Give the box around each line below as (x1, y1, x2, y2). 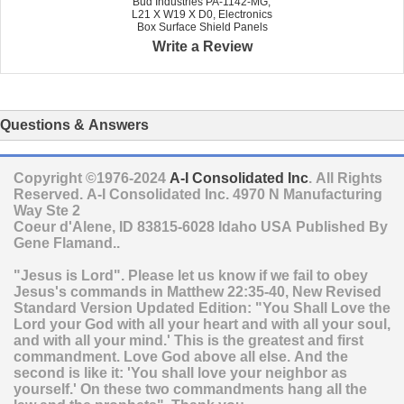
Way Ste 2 (14, 202, 80, 218)
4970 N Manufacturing (233, 186, 382, 202)
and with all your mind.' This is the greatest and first (14, 332, 363, 348)
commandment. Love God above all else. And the (14, 348, 348, 364)
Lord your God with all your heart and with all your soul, (14, 316, 390, 332)
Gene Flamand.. (14, 234, 124, 251)
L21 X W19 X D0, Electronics (132, 7, 272, 21)
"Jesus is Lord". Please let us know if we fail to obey (14, 267, 368, 283)
